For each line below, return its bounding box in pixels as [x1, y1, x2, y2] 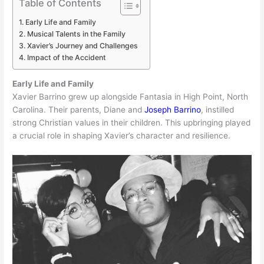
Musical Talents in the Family [27, 29, 126, 38]
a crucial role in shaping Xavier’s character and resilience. [12, 131, 231, 141]
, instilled [201, 105, 235, 115]
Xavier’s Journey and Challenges [27, 41, 138, 50]
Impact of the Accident [27, 52, 106, 62]
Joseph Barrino [144, 105, 202, 115]
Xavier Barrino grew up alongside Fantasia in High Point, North [12, 92, 249, 102]
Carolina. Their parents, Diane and [12, 105, 145, 115]
